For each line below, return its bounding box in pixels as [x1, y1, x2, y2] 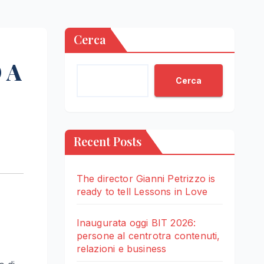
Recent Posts [73, 133, 141, 150]
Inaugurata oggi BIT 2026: [76, 217, 196, 229]
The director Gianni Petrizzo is [76, 173, 216, 185]
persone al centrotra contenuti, [76, 230, 220, 242]
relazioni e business [76, 243, 167, 255]
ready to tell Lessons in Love [76, 186, 208, 198]
